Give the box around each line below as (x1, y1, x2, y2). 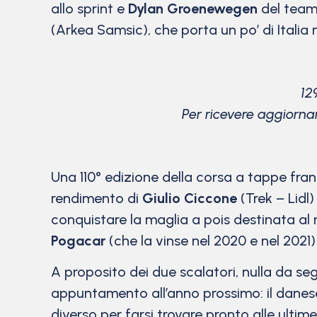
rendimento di (51, 189, 142, 207)
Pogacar (51, 231, 105, 249)
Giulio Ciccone (142, 189, 237, 207)
